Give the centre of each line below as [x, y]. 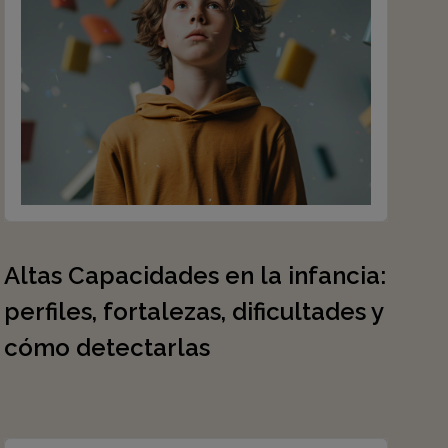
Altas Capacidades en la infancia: [195, 275]
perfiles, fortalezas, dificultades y [193, 311]
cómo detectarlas [107, 347]
